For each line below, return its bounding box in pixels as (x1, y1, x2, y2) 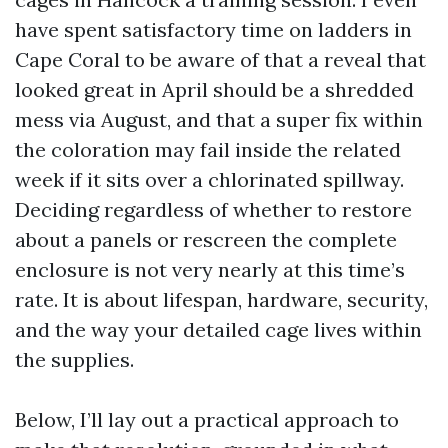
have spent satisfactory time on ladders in (15, 17, 412, 42)
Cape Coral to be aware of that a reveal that (15, 47, 426, 72)
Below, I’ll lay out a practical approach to (15, 407, 399, 432)
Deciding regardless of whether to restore (15, 197, 412, 222)
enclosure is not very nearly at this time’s (15, 257, 405, 282)
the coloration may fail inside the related (15, 137, 401, 162)
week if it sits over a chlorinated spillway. (15, 167, 404, 192)
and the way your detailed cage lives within (15, 317, 422, 342)
